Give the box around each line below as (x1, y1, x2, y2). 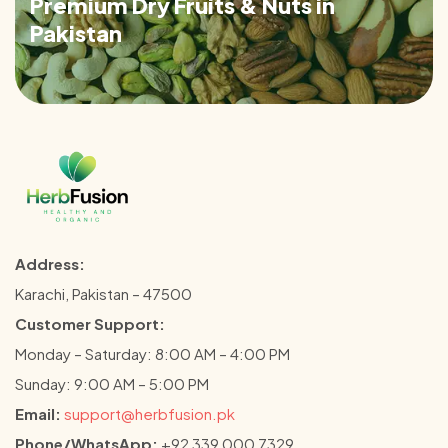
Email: (15, 404, 61, 423)
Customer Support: (15, 314, 165, 333)
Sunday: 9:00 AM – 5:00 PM (15, 374, 209, 393)
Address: (15, 254, 85, 273)
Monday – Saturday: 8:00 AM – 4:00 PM (15, 344, 290, 363)
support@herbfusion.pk (64, 404, 235, 423)
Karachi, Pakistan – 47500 (15, 284, 192, 303)
